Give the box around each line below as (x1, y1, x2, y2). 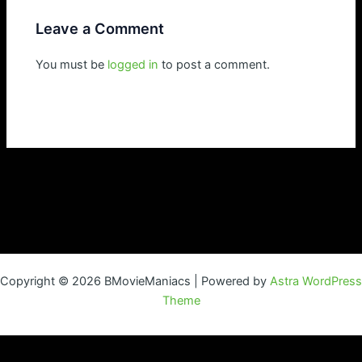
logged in (107, 57, 159, 72)
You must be (36, 57, 108, 72)
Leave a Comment (36, 19, 165, 37)
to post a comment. (158, 57, 271, 72)
